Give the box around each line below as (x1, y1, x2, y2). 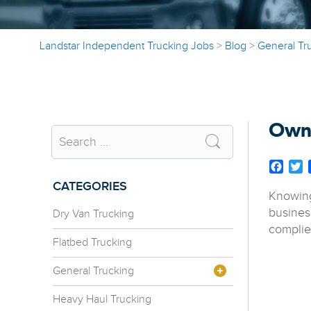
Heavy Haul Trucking (53, 292, 151, 306)
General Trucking (53, 264, 134, 278)
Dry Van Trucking (53, 207, 134, 221)
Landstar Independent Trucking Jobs (40, 39, 214, 53)
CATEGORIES (53, 178, 127, 194)
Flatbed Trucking (53, 235, 132, 249)
